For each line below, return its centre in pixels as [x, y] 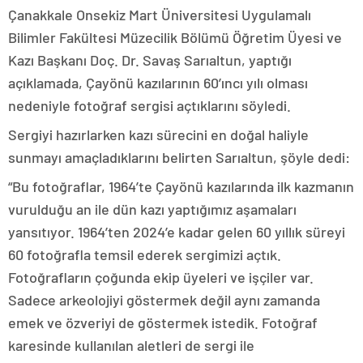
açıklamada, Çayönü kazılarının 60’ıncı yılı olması [158, 82]
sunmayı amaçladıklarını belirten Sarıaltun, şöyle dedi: [179, 157]
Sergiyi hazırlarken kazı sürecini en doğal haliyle [158, 134]
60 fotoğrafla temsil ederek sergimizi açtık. [145, 254]
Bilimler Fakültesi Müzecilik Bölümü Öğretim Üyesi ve [175, 37]
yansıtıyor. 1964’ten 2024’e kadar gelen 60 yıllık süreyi [177, 231]
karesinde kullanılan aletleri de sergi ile [131, 345]
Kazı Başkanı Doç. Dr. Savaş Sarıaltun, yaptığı [150, 60]
